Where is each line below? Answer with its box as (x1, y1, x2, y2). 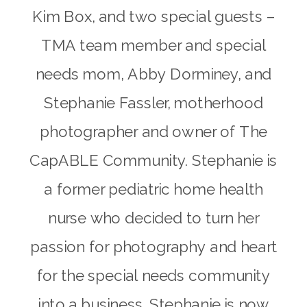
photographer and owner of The (40, 123, 267, 141)
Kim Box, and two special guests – (32, 8, 275, 26)
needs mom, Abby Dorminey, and (35, 65, 272, 84)
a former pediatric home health (44, 180, 263, 199)
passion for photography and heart (30, 238, 277, 256)
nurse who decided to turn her (48, 209, 259, 228)
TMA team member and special (41, 36, 266, 55)
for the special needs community (36, 267, 271, 285)
